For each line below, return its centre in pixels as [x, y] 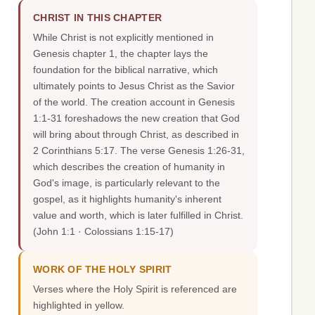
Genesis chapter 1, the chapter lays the [121, 54]
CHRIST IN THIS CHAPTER [98, 18]
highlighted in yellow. [79, 306]
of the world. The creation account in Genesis [134, 102]
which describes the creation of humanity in [129, 167]
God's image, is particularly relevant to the [127, 183]
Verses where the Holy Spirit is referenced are [135, 289]
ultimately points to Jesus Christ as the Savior [134, 86]
